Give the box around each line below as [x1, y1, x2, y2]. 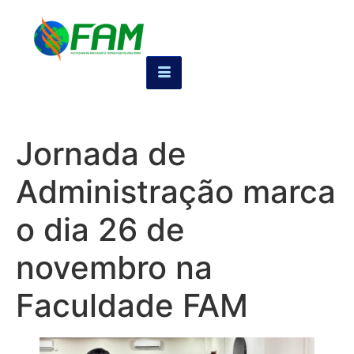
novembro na [16, 248, 213, 287]
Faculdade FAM [16, 286, 248, 325]
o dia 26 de [16, 210, 185, 249]
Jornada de [16, 134, 186, 173]
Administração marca [16, 172, 336, 211]
